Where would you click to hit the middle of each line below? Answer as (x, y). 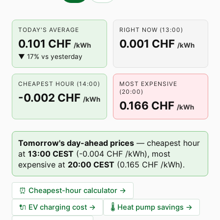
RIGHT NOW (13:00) (151, 30)
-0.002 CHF (49, 97)
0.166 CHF (147, 105)
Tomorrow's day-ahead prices (76, 143)
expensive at (42, 165)
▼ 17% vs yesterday (50, 56)
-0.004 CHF (101, 154)
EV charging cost (58, 207)
